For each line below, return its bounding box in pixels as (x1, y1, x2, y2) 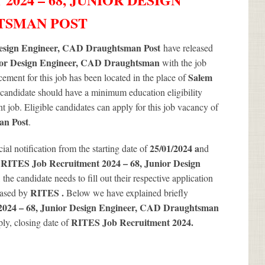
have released (163, 41, 213, 54)
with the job (162, 56, 206, 69)
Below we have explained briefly (66, 186, 188, 199)
